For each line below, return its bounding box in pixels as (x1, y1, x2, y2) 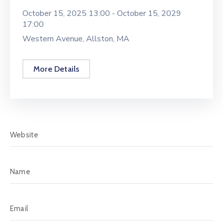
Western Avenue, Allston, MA (22, 33, 129, 44)
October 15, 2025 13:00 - (22, 7, 117, 19)
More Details (33, 64, 80, 74)
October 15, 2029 (117, 7, 181, 19)
